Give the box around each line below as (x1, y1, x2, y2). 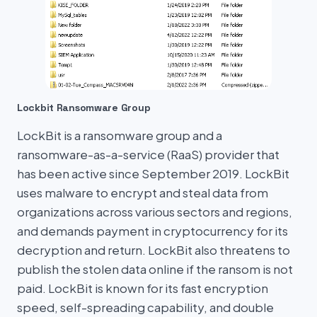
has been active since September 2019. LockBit (17, 165, 289, 181)
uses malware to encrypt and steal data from (17, 184, 268, 200)
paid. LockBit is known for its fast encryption (17, 279, 268, 296)
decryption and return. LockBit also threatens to (17, 241, 290, 258)
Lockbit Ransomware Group (17, 100, 151, 114)
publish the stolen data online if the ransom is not (17, 260, 293, 277)
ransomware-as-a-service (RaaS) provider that (17, 146, 279, 162)
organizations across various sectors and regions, (17, 203, 292, 219)
